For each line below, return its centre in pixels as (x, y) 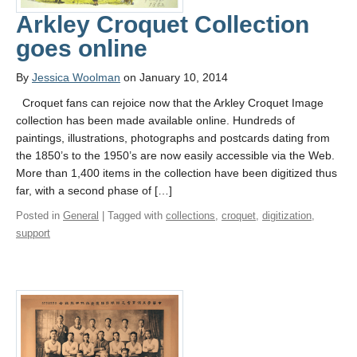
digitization (287, 216)
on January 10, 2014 (174, 78)
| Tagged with (132, 216)
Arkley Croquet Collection (163, 25)
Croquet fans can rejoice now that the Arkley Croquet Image (170, 103)
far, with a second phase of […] (94, 191)
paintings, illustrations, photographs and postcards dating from (173, 138)
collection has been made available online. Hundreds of (155, 121)
